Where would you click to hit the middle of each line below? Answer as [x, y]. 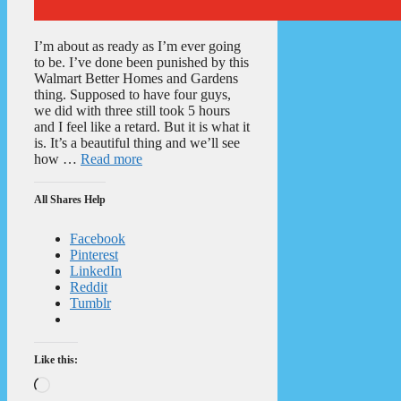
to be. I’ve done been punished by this [141, 62]
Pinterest [94, 254]
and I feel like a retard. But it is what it [142, 126]
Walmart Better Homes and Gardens [136, 78]
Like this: [56, 359]
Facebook [98, 238]
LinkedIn [96, 270]
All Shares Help [70, 199]
